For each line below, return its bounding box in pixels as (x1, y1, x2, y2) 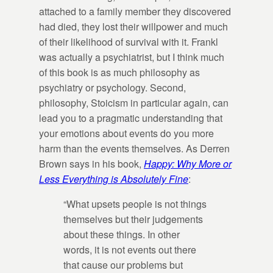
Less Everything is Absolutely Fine (39, 171, 188, 186)
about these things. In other (63, 227, 180, 241)
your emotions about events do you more (39, 126, 214, 140)
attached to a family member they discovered (39, 4, 231, 18)
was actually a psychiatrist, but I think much (39, 49, 224, 64)
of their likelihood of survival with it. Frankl (39, 34, 218, 49)
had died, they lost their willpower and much (39, 19, 228, 34)
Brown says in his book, (39, 156, 144, 171)
